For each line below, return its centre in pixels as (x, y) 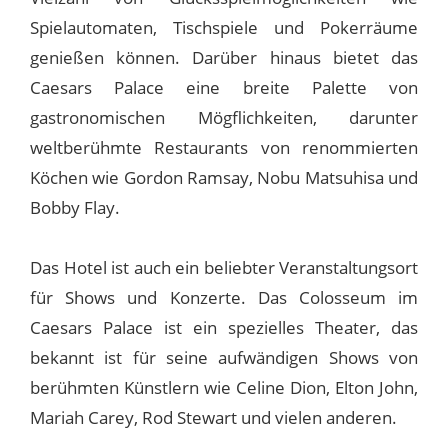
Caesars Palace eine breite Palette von (224, 88)
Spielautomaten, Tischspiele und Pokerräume (224, 28)
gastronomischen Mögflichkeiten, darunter (224, 118)
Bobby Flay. (75, 208)
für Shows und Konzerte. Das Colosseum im (224, 298)
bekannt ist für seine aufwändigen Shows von (224, 358)
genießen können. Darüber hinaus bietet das (224, 58)
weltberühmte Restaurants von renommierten (224, 148)
